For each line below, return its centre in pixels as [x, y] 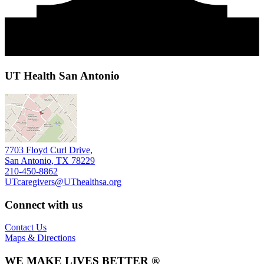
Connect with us [44, 204]
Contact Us [26, 227]
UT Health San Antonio [62, 76]
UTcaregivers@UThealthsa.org [63, 181]
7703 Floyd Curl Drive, [49, 150]
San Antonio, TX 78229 [50, 160]
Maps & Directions [40, 238]
